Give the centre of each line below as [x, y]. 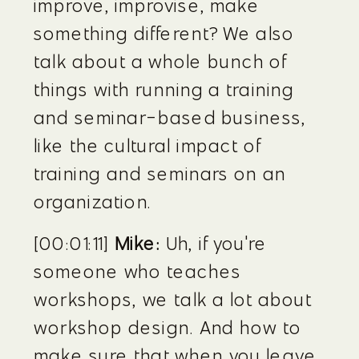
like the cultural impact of [147, 145]
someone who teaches [138, 271]
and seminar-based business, [170, 117]
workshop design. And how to [168, 327]
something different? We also [164, 33]
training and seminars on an [160, 173]
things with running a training [164, 89]
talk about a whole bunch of [160, 61]
